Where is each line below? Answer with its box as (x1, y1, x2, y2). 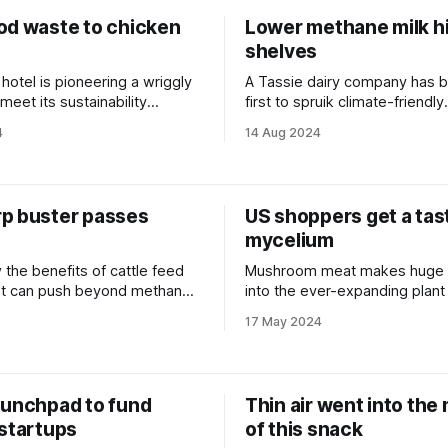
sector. (245, 302, 292, 320)
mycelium (245, 229, 334, 252)
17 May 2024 (245, 314, 322, 329)
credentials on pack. (245, 113, 382, 131)
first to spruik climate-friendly (245, 93, 444, 111)
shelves (245, 40, 318, 63)
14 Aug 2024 (245, 125, 321, 140)
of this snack (245, 418, 363, 441)
